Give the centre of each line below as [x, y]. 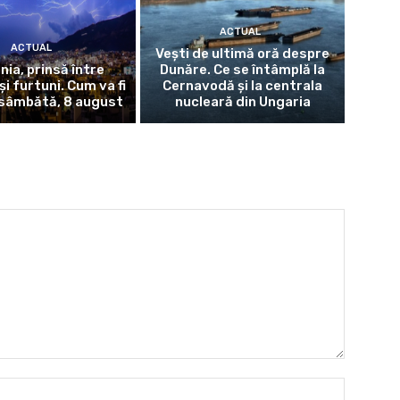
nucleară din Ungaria [242, 101]
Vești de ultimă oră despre [243, 53]
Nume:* [366, 386]
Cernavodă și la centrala [243, 85]
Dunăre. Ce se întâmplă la [243, 69]
